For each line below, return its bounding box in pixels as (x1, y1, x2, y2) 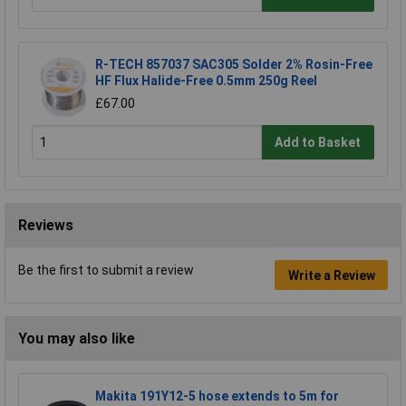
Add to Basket (275, 135, 362, 150)
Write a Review (287, 267, 375, 283)
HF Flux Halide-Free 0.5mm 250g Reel (95, 73, 317, 89)
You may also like (18, 330, 135, 348)
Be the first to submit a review (18, 263, 194, 278)
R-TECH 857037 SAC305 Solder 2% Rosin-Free (95, 57, 372, 72)
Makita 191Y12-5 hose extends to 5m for (95, 389, 339, 404)
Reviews (18, 217, 73, 235)
